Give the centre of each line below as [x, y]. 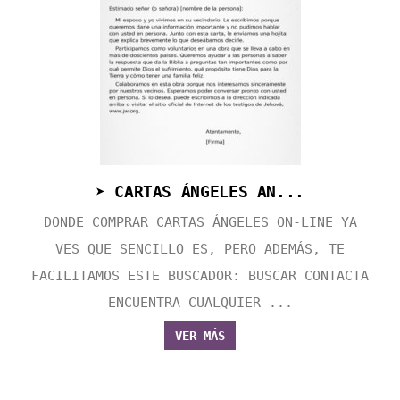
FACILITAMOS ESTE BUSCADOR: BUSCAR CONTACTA [200, 276]
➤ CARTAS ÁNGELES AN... [200, 192]
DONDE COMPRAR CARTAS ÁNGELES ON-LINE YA [200, 223]
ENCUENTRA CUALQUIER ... [200, 303]
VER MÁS [200, 336]
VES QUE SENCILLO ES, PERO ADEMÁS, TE [200, 250]
